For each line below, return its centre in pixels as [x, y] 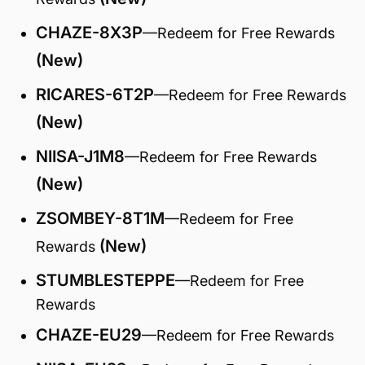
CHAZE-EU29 [89, 335]
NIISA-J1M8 [80, 156]
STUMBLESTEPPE [106, 280]
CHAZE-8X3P [89, 33]
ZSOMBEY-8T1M [100, 218]
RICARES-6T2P [95, 95]
